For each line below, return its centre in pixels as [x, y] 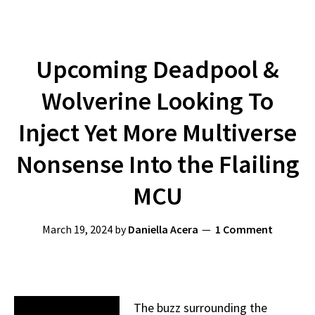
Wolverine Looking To [157, 101]
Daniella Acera [163, 229]
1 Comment [244, 229]
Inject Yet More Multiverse [157, 133]
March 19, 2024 [77, 229]
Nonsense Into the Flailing [157, 164]
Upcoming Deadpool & [157, 69]
